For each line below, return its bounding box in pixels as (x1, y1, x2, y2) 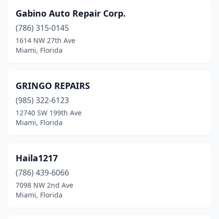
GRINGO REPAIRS (16, 80, 90, 91)
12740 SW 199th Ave (16, 108, 82, 117)
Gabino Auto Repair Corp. (16, 7, 126, 19)
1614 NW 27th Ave (16, 36, 75, 45)
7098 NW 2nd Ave (16, 180, 73, 190)
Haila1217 (16, 152, 58, 164)
